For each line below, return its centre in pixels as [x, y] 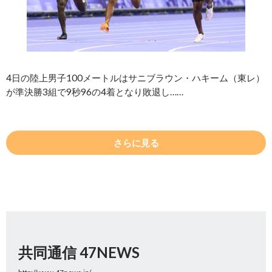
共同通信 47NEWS [79, 253]
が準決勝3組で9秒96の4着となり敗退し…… [95, 92]
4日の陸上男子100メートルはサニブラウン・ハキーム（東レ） [135, 78]
